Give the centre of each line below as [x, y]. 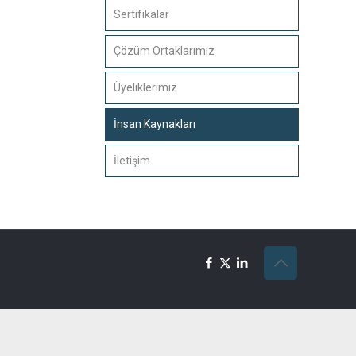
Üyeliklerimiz [145, 87]
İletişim [132, 161]
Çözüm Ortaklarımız [164, 51]
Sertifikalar [141, 14]
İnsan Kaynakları [154, 124]
